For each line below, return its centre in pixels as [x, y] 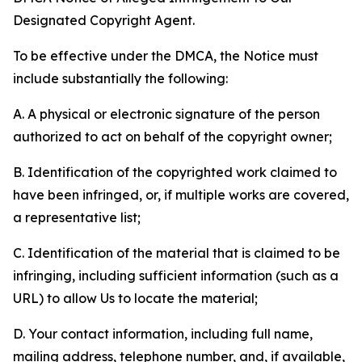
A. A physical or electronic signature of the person [166, 114]
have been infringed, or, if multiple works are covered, [181, 195]
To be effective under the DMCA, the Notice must [166, 56]
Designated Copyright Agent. [104, 20]
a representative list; [77, 217]
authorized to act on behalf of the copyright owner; [173, 137]
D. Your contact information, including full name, [163, 334]
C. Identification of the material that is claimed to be [177, 253]
